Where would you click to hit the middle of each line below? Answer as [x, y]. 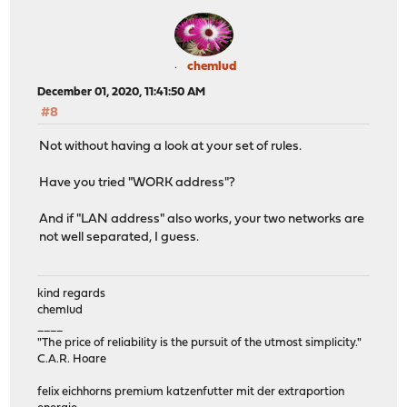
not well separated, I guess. [119, 237]
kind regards [72, 294]
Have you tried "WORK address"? [138, 183]
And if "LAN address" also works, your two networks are [202, 219]
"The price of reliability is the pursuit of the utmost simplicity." [200, 343]
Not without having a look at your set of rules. [171, 146]
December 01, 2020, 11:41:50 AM [122, 93]
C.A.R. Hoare [72, 360]
